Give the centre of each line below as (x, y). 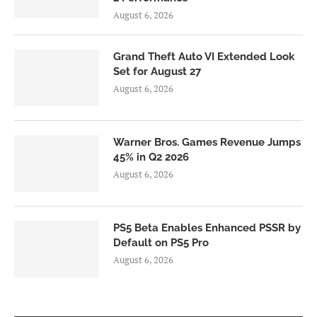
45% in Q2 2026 (151, 157)
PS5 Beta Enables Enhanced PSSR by (207, 227)
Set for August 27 (157, 71)
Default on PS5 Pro (161, 242)
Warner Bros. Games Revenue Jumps (207, 142)
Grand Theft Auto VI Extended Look (204, 56)
